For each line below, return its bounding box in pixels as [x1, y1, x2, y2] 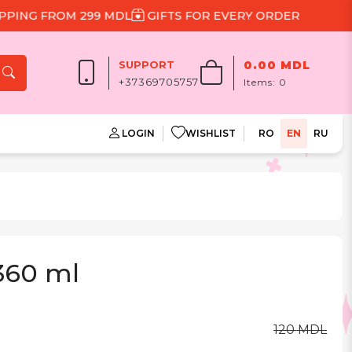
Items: [244, 75, 280, 88]
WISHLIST [185, 127, 236, 139]
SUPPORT [119, 57, 175, 71]
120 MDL [273, 321, 327, 337]
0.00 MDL [244, 57, 311, 72]
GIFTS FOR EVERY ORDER [121, 9, 277, 23]
